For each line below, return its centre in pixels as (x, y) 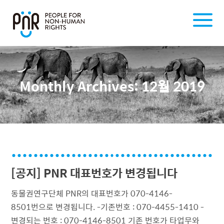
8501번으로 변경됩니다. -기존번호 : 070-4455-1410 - (108, 207)
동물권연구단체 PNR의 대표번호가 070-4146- (92, 193)
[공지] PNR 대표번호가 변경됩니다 (94, 173)
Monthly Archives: (80, 85)
